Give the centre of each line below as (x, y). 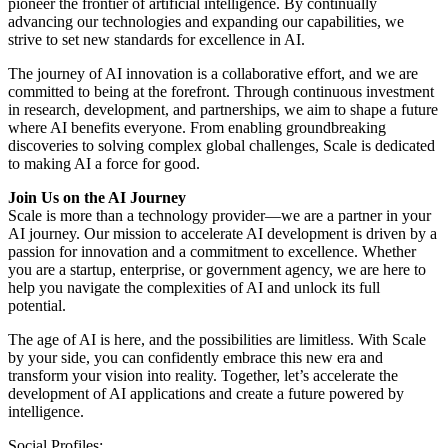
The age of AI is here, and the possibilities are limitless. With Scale (217, 340)
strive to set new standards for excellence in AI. (156, 40)
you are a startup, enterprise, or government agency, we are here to (217, 270)
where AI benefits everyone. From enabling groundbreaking (197, 128)
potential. (37, 306)
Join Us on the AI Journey (97, 198)
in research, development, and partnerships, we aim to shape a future (223, 110)
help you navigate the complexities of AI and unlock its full (194, 288)
